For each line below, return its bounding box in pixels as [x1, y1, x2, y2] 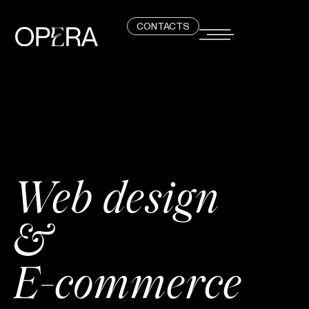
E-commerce [14, 266, 241, 308]
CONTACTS [136, 20, 190, 32]
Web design [14, 181, 219, 222]
